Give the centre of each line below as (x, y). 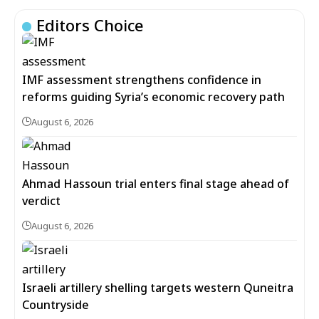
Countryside (56, 305)
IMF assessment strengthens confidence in (142, 80)
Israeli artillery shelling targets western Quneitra (158, 288)
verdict (41, 201)
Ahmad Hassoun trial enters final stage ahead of (156, 184)
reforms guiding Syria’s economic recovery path (153, 97)
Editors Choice (90, 25)
